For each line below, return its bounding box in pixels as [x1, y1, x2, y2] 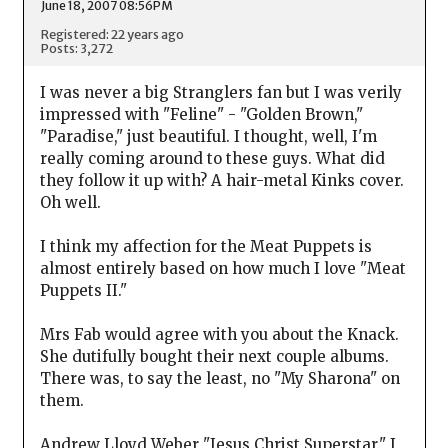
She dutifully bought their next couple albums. [39, 346, 389, 366]
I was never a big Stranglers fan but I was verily [39, 82, 402, 102]
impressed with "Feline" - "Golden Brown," [39, 104, 363, 124]
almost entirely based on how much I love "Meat [39, 258, 406, 278]
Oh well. [39, 192, 101, 212]
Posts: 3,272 [40, 39, 113, 56]
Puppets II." [39, 280, 127, 300]
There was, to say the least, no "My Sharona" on [39, 368, 400, 388]
